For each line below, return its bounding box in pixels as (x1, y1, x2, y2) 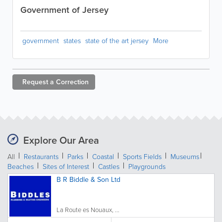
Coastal (92, 152, 114, 162)
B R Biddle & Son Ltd (56, 174, 120, 185)
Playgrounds (128, 162, 166, 172)
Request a (22, 77, 54, 87)
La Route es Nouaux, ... (56, 205, 119, 215)
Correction (56, 77, 89, 87)
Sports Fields (123, 152, 162, 162)
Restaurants (24, 152, 58, 162)
